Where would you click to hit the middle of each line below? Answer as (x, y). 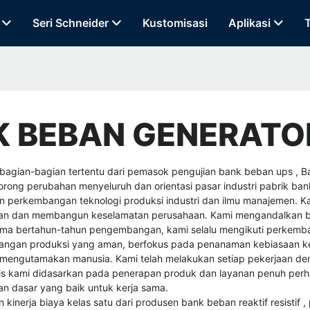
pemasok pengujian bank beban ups (211, 171)
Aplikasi (249, 23)
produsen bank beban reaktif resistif (219, 302)
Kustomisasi (175, 23)
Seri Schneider (70, 23)
